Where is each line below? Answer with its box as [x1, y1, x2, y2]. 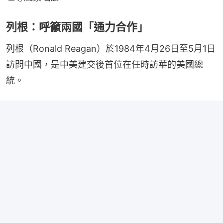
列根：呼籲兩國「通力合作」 [6, 20, 148, 34]
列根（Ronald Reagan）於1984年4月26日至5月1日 [6, 43, 216, 54]
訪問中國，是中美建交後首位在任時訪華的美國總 [6, 59, 203, 70]
